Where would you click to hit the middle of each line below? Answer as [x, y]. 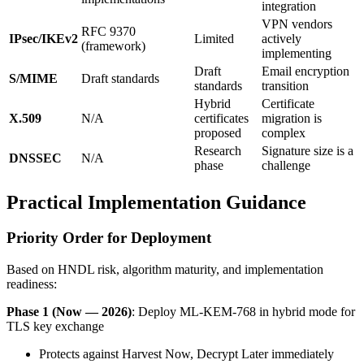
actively [282, 38]
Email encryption [305, 71]
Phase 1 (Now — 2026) [69, 312]
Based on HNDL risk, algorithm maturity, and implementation [165, 270]
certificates [221, 118]
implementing [297, 53]
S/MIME [33, 78]
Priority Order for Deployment [109, 238]
